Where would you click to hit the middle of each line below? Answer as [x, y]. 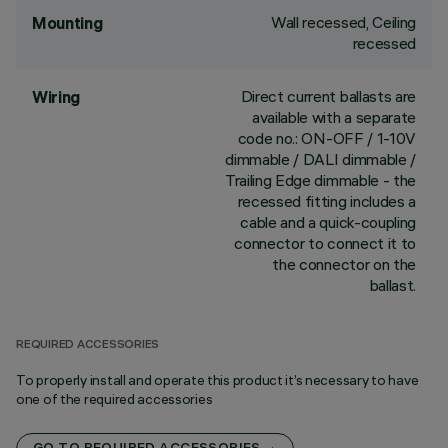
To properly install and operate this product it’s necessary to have [217, 380]
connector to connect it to [325, 243]
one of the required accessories [114, 399]
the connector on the [344, 264]
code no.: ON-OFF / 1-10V [326, 138]
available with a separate [334, 117]
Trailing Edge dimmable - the [320, 180]
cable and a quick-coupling [328, 222]
